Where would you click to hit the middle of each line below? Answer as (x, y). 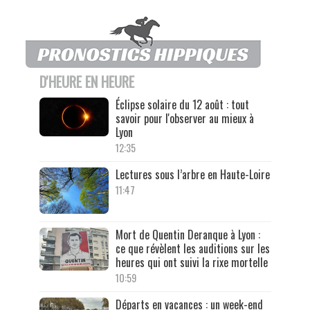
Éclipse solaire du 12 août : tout (182, 105)
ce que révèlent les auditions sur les (192, 248)
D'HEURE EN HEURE (86, 82)
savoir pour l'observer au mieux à (184, 119)
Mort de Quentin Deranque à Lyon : (188, 234)
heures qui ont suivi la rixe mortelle (191, 262)
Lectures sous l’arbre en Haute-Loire (192, 175)
